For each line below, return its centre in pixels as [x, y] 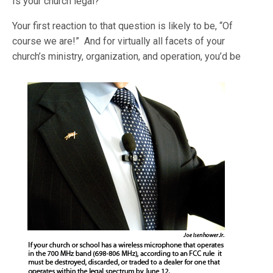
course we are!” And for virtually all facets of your [119, 41]
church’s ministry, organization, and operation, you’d [120, 56]
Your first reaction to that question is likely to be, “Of [123, 26]
